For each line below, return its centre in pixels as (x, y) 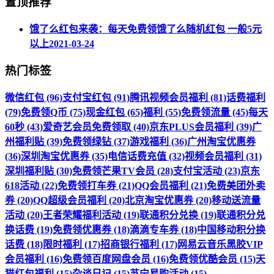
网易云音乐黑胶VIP (220, 245)
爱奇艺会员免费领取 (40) (96, 127)
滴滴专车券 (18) (163, 230)
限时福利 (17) (72, 245)
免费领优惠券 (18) (91, 230)
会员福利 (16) (34, 259)
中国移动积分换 (231, 230)
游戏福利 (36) (158, 142)
